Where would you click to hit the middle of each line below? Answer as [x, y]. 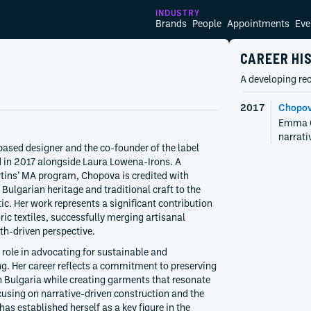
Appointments [258, 23]
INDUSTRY [178, 12]
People [207, 23]
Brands [171, 23]
